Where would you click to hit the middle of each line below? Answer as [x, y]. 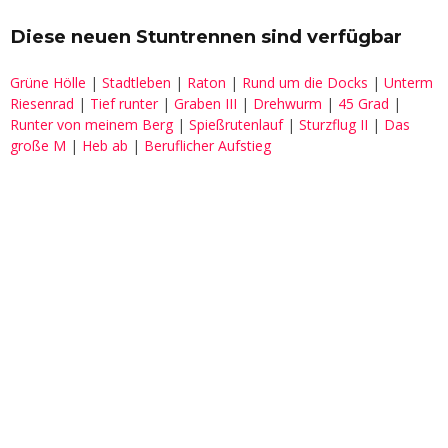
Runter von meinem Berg [91, 125]
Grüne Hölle [48, 83]
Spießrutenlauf [236, 125]
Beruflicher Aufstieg [207, 146]
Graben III [205, 104]
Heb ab [105, 146]
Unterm [408, 83]
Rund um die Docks [305, 83]
